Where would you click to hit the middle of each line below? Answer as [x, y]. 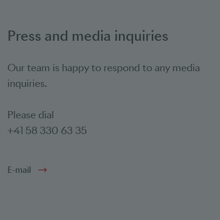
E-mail [19, 170]
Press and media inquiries [88, 36]
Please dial [32, 115]
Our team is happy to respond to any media [104, 68]
